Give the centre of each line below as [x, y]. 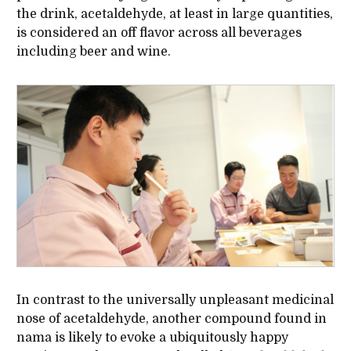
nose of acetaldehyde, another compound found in [171, 319]
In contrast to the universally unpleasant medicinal [175, 300]
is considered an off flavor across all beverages [159, 33]
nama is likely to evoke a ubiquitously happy [152, 338]
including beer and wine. [93, 52]
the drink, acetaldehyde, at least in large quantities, [174, 14]
